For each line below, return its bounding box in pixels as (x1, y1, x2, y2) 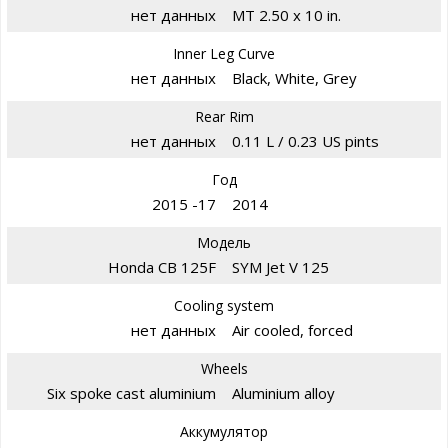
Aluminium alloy (232, 382, 335, 403)
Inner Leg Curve (173, 43, 275, 63)
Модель (197, 232, 251, 252)
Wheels (200, 358, 248, 378)
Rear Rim (194, 106, 254, 126)
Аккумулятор (180, 421, 268, 441)
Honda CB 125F (108, 256, 216, 277)
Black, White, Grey (232, 67, 357, 88)
